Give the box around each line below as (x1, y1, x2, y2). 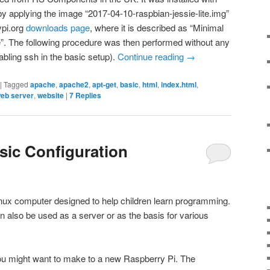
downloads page (26, 21, 90, 34)
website (37, 89, 64, 101)
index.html (161, 78, 196, 90)
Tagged (4, 78, 28, 89)
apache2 (59, 78, 89, 90)
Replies (74, 89, 101, 101)
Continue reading (118, 50, 186, 63)
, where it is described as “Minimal (90, 21, 224, 34)
